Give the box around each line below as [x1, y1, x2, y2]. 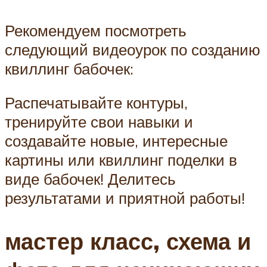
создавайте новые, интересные [5, 131, 228, 151]
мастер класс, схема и [5, 226, 251, 256]
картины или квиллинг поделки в [5, 150, 237, 170]
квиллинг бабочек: [5, 58, 133, 78]
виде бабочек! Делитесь [5, 169, 176, 189]
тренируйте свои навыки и [5, 112, 193, 132]
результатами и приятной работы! [5, 188, 245, 208]
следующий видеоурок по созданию [5, 39, 260, 59]
